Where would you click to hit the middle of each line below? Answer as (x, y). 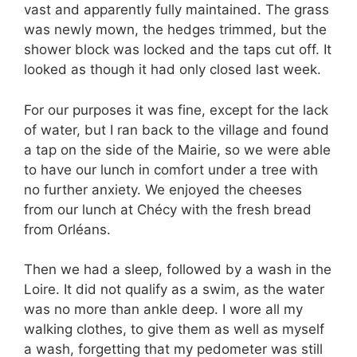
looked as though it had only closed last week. (173, 69)
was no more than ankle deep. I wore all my (163, 309)
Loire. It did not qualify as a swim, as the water (174, 289)
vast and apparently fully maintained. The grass (177, 10)
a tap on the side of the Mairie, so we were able (177, 149)
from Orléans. (67, 229)
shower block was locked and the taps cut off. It (178, 49)
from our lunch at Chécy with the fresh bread (168, 209)
